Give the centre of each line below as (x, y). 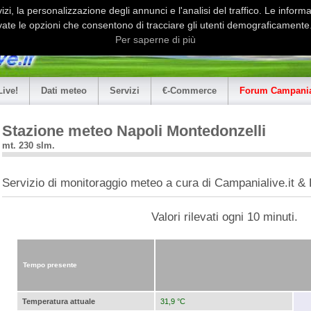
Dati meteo (64, 91)
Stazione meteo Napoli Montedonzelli (134, 131)
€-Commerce (190, 91)
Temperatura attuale (59, 301)
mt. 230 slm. (28, 146)
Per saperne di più (155, 40)
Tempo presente (50, 264)
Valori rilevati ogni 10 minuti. (224, 217)
